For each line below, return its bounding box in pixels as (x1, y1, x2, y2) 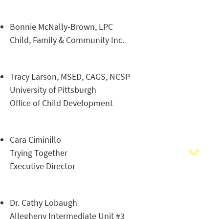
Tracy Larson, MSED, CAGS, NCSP (10, 71, 130, 82)
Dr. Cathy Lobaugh (10, 197, 77, 208)
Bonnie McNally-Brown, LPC (10, 21, 113, 32)
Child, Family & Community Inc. (10, 34, 124, 45)
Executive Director (10, 160, 75, 172)
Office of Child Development (10, 97, 113, 109)
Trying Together (10, 147, 67, 158)
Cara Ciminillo (10, 134, 61, 145)
